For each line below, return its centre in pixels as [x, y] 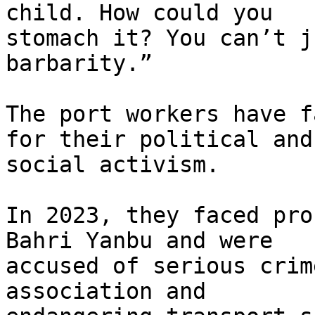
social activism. [112, 165]
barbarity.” [79, 64]
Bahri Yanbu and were [146, 241]
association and [112, 291]
